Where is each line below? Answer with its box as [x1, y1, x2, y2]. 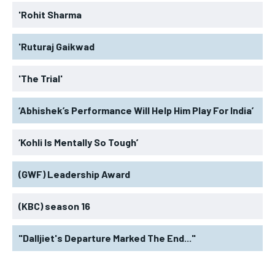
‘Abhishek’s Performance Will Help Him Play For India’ [18, 104, 254, 116]
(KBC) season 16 [18, 199, 90, 212]
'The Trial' [18, 72, 63, 84]
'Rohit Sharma [18, 8, 82, 20]
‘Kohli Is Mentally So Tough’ [18, 136, 138, 148]
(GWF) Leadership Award [18, 168, 130, 180]
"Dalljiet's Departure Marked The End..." [18, 231, 196, 244]
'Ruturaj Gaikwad [18, 40, 95, 52]
